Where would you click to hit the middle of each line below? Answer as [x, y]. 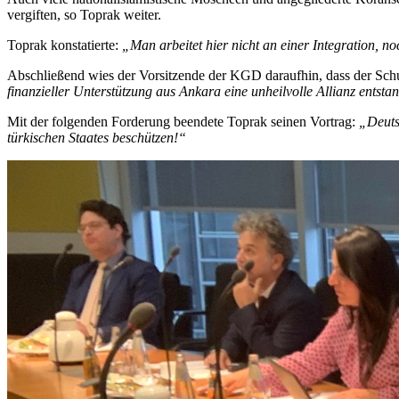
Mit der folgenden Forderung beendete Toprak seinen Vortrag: [183, 122]
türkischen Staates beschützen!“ [97, 138]
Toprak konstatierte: [65, 45]
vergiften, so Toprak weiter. [84, 15]
